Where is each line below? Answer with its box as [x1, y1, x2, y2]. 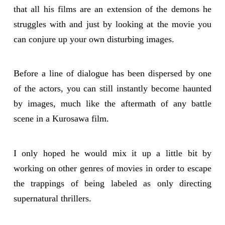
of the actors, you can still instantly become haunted [13, 83, 212, 94]
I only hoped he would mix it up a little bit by [13, 148, 212, 158]
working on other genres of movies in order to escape [13, 163, 212, 173]
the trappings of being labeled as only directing [13, 178, 212, 188]
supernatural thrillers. [13, 193, 91, 203]
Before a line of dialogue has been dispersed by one [13, 68, 212, 79]
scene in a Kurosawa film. [13, 114, 109, 124]
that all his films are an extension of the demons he [13, 4, 212, 14]
